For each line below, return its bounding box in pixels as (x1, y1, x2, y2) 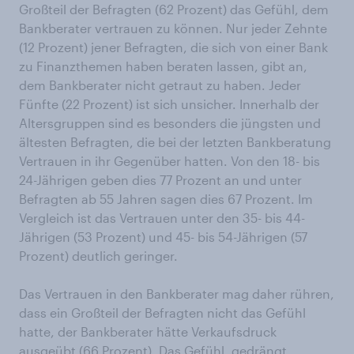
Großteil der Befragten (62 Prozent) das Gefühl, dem (19, 2, 329, 17)
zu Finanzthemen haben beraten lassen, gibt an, (19, 58, 307, 73)
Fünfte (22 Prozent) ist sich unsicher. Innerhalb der (19, 96, 319, 111)
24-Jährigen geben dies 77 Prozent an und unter (19, 172, 302, 187)
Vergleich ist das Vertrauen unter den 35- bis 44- (19, 210, 305, 225)
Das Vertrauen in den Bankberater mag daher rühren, (19, 286, 334, 301)
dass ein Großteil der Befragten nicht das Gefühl (19, 305, 306, 320)
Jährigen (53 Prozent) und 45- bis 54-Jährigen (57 (19, 229, 307, 244)
